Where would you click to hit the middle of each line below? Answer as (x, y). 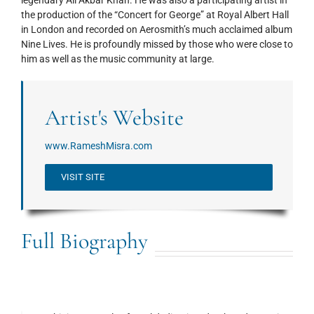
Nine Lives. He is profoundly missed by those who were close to (157, 44)
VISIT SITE (83, 177)
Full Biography (84, 240)
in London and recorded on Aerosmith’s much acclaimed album (157, 29)
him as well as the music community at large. (118, 59)
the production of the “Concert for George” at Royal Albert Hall (155, 14)
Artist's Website (114, 117)
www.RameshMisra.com (98, 145)
